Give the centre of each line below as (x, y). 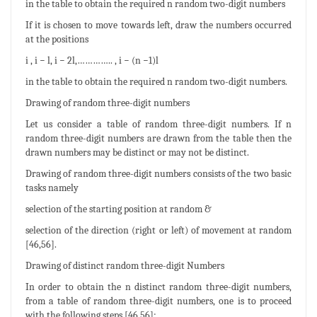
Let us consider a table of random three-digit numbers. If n (158, 124)
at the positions (57, 39)
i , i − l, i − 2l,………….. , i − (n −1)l (92, 60)
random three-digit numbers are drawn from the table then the (158, 138)
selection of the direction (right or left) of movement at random (158, 230)
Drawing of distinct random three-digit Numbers (125, 265)
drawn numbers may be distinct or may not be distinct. (137, 152)
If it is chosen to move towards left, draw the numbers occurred (158, 25)
